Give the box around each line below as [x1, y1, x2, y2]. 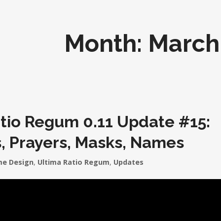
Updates [113, 157, 144, 167]
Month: [64, 29, 148, 57]
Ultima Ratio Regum [37, 157, 110, 167]
